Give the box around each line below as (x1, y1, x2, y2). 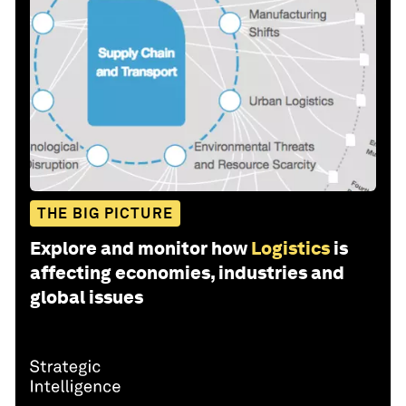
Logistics (251, 237, 330, 260)
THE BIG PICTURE (37, 205, 173, 223)
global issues (30, 286, 143, 309)
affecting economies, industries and (30, 262, 344, 285)
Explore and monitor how (30, 237, 247, 260)
